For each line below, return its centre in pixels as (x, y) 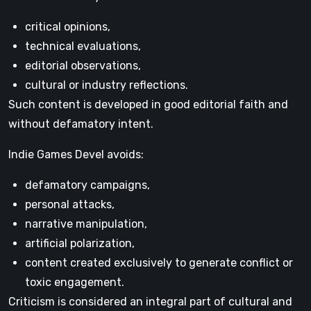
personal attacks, (70, 204)
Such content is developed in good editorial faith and (148, 104)
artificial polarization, (80, 243)
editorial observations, (83, 66)
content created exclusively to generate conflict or (159, 263)
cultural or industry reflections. (107, 85)
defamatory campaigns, (87, 185)
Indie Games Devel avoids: (76, 154)
